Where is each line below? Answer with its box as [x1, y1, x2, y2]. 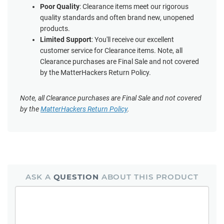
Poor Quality [40, 2, 79, 10]
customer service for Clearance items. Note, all [40, 46, 182, 54]
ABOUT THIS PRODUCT [98, 172, 198, 181]
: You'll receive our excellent [91, 35, 174, 43]
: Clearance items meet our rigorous [79, 2, 188, 10]
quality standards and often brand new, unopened [40, 13, 194, 21]
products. [40, 24, 70, 32]
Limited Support [40, 35, 91, 43]
